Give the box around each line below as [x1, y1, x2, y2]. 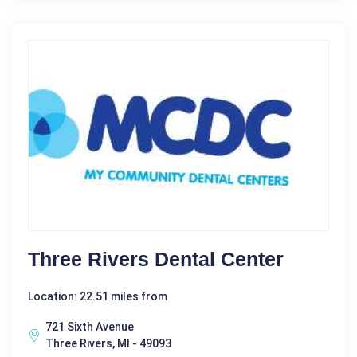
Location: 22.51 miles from [28, 289, 167, 303]
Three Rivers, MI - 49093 [45, 336, 171, 350]
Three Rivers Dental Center [28, 247, 284, 270]
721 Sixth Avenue [45, 320, 134, 333]
